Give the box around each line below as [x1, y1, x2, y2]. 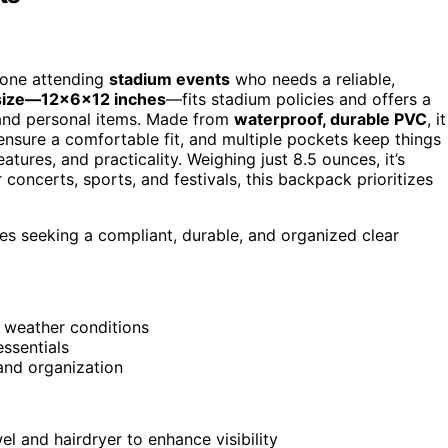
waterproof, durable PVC [234, 109, 427, 130]
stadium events [109, 69, 230, 90]
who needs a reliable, [230, 69, 395, 90]
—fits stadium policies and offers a [166, 89, 431, 110]
